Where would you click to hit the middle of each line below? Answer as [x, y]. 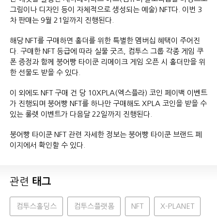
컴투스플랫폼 [94, 206]
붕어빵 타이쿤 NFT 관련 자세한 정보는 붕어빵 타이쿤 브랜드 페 [106, 135]
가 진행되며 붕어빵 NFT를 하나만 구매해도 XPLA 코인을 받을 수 [108, 104]
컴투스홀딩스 [36, 206]
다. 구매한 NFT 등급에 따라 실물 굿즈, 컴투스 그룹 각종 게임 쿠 [107, 51]
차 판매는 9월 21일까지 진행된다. [70, 20]
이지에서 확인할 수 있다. [48, 145]
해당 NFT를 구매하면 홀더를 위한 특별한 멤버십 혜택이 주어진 [105, 41]
